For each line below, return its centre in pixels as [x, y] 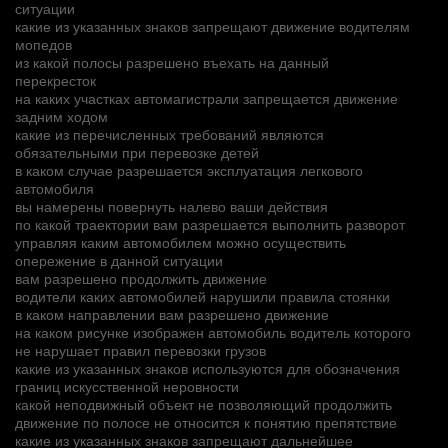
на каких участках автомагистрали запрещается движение [206, 97]
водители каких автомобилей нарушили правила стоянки [202, 295]
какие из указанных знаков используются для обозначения [207, 367]
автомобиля [54, 187]
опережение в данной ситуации [119, 259]
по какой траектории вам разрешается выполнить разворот [210, 223]
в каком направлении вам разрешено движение [172, 313]
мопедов [43, 43]
